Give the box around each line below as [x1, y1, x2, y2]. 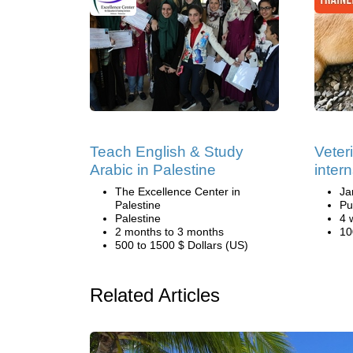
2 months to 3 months [115, 225, 224, 238]
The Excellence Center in [115, 185, 240, 198]
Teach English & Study [90, 143, 243, 160]
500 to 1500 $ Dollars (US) [115, 239, 248, 251]
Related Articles [90, 284, 220, 306]
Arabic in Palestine [90, 162, 216, 178]
